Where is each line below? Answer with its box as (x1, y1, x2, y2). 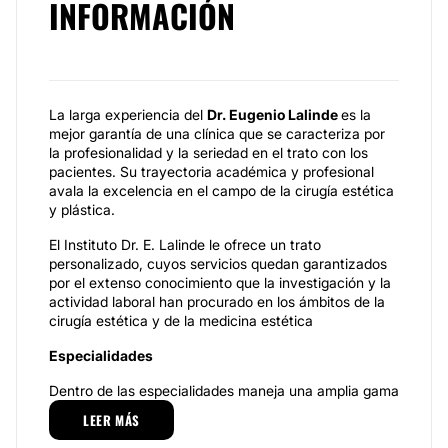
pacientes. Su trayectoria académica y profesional (49, 163, 374, 180)
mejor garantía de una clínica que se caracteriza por (49, 125, 385, 142)
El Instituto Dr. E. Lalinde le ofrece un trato (49, 236, 321, 253)
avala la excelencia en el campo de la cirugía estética (49, 182, 394, 199)
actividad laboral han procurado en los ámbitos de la (49, 293, 385, 310)
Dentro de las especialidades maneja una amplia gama (49, 382, 399, 399)
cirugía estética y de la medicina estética (49, 312, 313, 329)
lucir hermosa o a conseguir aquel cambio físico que (49, 420, 383, 437)
